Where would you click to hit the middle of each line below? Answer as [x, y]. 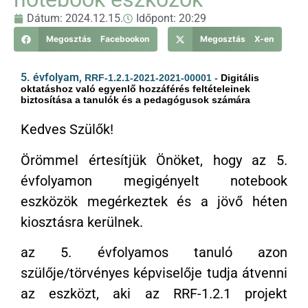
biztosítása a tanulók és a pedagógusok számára [135, 100]
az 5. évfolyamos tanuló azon [154, 253]
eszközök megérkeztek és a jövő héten [154, 201]
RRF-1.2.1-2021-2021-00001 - [153, 78]
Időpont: [157, 19]
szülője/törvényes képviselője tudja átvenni [154, 273]
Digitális [240, 78]
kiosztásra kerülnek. [82, 222]
